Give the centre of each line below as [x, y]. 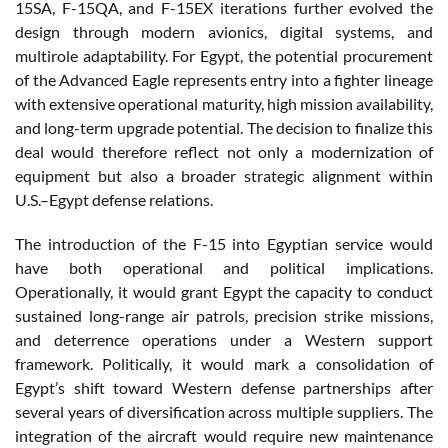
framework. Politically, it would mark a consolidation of [224, 363]
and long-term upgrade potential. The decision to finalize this [224, 127]
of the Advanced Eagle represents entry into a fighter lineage [224, 79]
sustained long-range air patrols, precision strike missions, [224, 315]
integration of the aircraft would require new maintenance [224, 435]
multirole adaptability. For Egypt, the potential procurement [224, 55]
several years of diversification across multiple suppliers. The [224, 411]
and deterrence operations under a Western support [224, 339]
